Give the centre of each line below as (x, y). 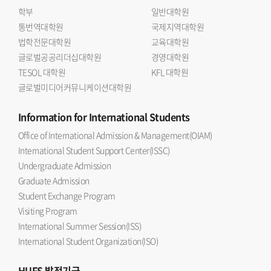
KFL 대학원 (170, 72)
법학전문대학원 (45, 42)
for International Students (131, 117)
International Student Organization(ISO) (88, 241)
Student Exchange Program (67, 195)
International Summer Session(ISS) (80, 226)
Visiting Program (48, 211)
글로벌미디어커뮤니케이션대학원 (75, 87)
